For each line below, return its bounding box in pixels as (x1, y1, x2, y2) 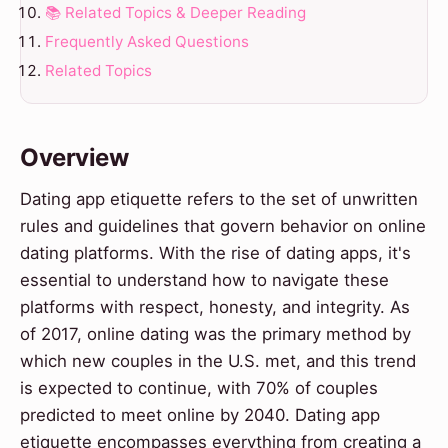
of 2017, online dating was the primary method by (20, 323, 411, 344)
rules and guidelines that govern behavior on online (20, 215, 426, 236)
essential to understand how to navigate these (20, 269, 389, 290)
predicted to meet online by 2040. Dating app (20, 404, 380, 425)
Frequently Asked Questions (45, 31, 249, 51)
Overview (20, 142, 129, 172)
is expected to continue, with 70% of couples (20, 377, 378, 398)
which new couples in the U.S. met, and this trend (20, 350, 416, 371)
